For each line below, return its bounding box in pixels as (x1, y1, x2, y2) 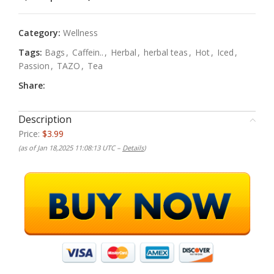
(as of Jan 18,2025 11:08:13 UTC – (18, 143, 122, 153)
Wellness (63, 27, 98, 39)
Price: (18, 128, 42, 140)
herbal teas (144, 46, 188, 59)
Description (18, 113, 72, 127)
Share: (18, 80, 45, 92)
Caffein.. (72, 46, 103, 59)
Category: (18, 27, 61, 39)
